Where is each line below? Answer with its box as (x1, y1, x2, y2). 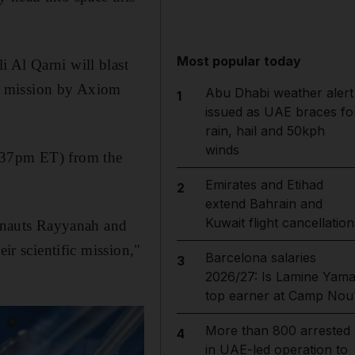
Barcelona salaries (204, 250, 316, 265)
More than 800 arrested (204, 323, 350, 338)
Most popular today (177, 53, 302, 69)
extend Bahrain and (204, 196, 323, 212)
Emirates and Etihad (204, 177, 323, 193)
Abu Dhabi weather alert (204, 85, 353, 101)
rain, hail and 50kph (204, 123, 325, 139)
